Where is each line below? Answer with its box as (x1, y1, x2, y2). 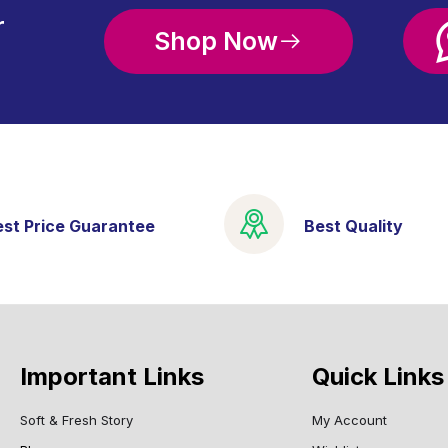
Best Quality (304, 216, 403, 236)
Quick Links (311, 362, 444, 391)
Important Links (20, 362, 204, 391)
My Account (311, 412, 387, 428)
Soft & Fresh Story (20, 412, 133, 428)
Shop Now (154, 25, 278, 56)
